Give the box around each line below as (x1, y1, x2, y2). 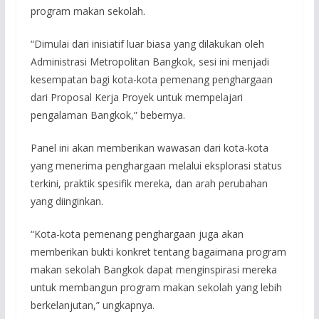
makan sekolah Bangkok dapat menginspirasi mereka (30, 262, 277, 276)
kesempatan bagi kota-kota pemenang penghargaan (30, 72, 273, 86)
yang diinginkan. (30, 194, 103, 208)
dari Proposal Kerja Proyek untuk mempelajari (30, 90, 243, 104)
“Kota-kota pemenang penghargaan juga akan (30, 226, 244, 241)
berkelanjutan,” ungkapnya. (30, 298, 155, 312)
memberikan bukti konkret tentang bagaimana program (30, 244, 286, 258)
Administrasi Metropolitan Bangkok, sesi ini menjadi (30, 54, 269, 68)
